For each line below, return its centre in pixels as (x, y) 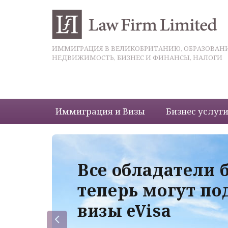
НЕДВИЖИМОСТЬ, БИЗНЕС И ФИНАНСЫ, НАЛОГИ (137, 58)
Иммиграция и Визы (100, 111)
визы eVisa (124, 210)
